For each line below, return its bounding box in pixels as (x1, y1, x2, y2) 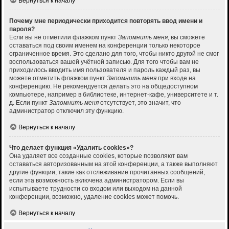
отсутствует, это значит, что (99, 99, 181, 107)
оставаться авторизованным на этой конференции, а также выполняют (9, 161, 218, 168)
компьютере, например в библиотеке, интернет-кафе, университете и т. (9, 91, 218, 99)
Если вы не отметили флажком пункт (9, 34, 118, 41)
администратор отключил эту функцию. (9, 107, 124, 115)
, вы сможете (168, 34, 205, 41)
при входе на (156, 75, 196, 82)
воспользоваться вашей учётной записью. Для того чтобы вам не (9, 58, 199, 66)
